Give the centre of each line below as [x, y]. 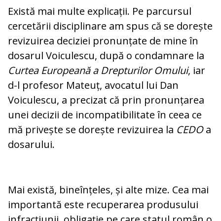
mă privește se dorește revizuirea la [92, 130]
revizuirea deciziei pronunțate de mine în [103, 41]
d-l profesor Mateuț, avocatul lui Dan [93, 85]
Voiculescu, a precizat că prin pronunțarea [106, 100]
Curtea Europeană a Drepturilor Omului [98, 71]
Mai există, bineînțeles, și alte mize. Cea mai [108, 190]
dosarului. [31, 145]
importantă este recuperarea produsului [103, 205]
